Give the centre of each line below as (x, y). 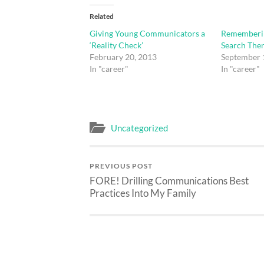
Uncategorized (139, 128)
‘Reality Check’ (116, 45)
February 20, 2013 (123, 57)
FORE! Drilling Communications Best (169, 181)
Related (102, 16)
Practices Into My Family (143, 193)
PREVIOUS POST (121, 166)
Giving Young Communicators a (147, 33)
